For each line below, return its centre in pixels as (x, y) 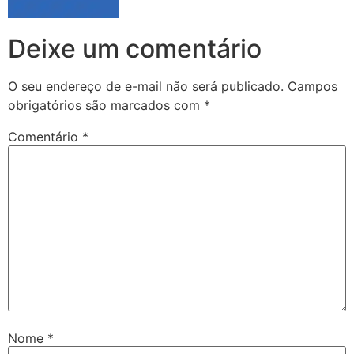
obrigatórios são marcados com (106, 105)
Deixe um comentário (135, 49)
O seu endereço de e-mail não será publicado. (146, 87)
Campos (313, 87)
